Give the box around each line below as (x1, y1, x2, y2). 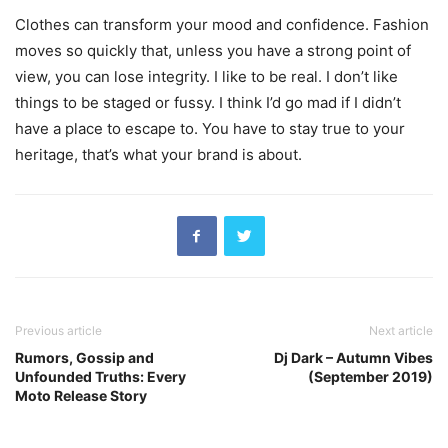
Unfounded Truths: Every (15, 367, 186, 385)
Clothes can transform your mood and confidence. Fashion (15, 14, 429, 34)
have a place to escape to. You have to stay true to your (15, 118, 405, 138)
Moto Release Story (15, 386, 147, 404)
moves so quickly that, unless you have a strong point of (15, 40, 411, 60)
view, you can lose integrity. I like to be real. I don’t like (15, 66, 398, 86)
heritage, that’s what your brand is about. (15, 144, 302, 164)
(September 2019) (308, 367, 433, 385)
